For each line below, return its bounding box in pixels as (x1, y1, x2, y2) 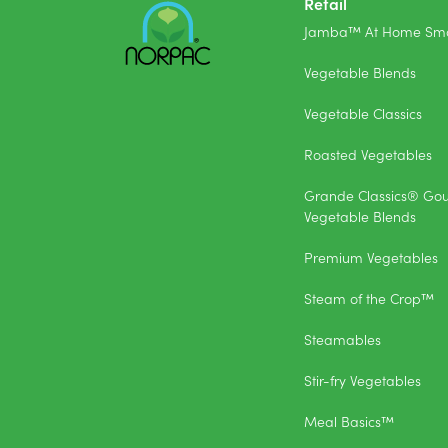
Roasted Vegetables (304, 144, 432, 165)
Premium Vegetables (304, 247, 438, 268)
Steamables (304, 329, 381, 350)
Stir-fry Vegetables (304, 370, 421, 391)
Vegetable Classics (304, 103, 422, 124)
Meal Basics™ (304, 411, 394, 432)
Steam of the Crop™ (304, 288, 434, 309)
